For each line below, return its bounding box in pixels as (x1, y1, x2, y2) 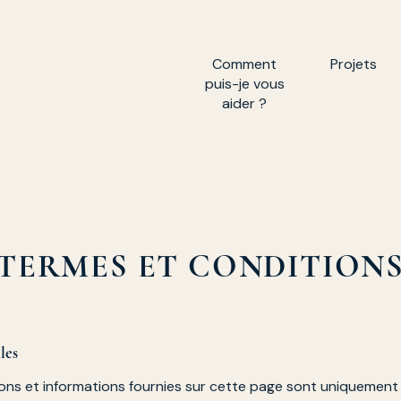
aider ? (222, 94, 267, 113)
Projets (330, 55, 377, 73)
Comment (212, 55, 277, 73)
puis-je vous (204, 74, 285, 93)
